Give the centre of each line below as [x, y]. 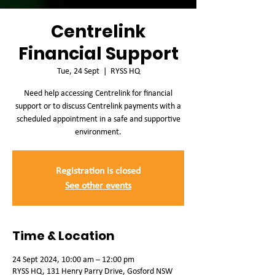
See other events [98, 185]
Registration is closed [98, 170]
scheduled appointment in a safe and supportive [98, 119]
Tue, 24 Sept [78, 71]
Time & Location [64, 236]
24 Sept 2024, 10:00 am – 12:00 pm [73, 259]
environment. [98, 132]
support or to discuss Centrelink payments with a [98, 106]
